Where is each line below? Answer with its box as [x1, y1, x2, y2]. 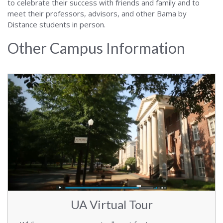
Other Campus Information [7, 39, 185, 57]
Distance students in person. [7, 19, 106, 29]
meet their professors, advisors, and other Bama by [7, 8, 187, 18]
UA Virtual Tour [70, 197, 153, 212]
